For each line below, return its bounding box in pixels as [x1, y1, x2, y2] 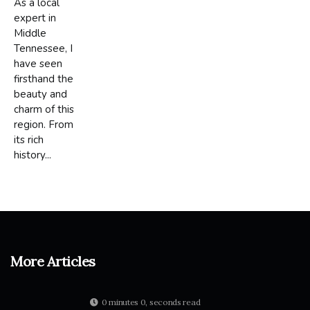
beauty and [14, 86, 67, 101]
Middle [14, 26, 46, 40]
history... [14, 147, 51, 162]
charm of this [14, 102, 74, 116]
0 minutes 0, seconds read [101, 296, 201, 307]
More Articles [10, 252, 95, 270]
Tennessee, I [14, 41, 73, 55]
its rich [14, 132, 44, 147]
